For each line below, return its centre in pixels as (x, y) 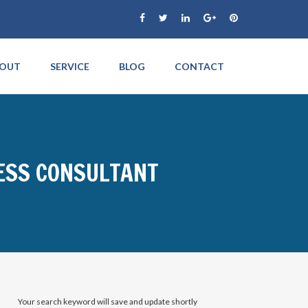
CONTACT (199, 66)
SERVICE (70, 66)
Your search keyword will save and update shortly (107, 301)
